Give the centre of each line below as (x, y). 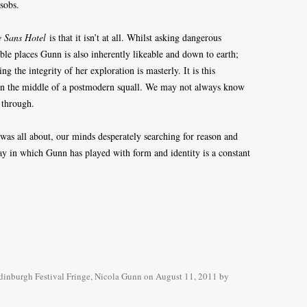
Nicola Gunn (118, 276)
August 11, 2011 (186, 276)
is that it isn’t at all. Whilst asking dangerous (134, 37)
